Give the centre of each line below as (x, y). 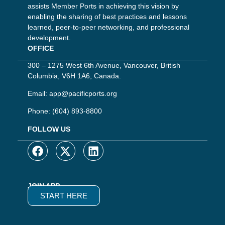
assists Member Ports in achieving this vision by (103, 6)
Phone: (40, 111)
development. (49, 37)
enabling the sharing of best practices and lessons (107, 16)
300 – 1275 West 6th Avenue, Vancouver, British (104, 65)
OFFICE (41, 48)
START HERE (64, 196)
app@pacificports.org (83, 93)
